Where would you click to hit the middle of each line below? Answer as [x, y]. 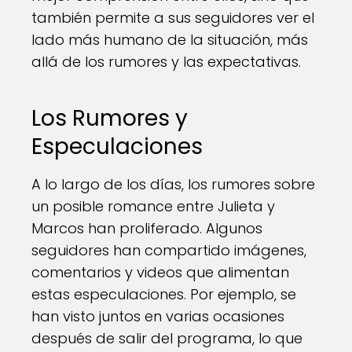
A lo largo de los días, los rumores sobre [173, 184]
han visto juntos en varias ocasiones [158, 316]
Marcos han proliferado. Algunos [147, 228]
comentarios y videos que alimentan [160, 272]
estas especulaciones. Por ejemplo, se [164, 294]
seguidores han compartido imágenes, [169, 250]
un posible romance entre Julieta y [153, 206]
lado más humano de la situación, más [170, 40]
